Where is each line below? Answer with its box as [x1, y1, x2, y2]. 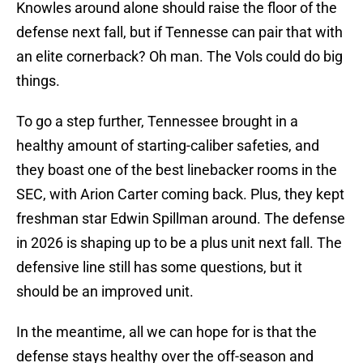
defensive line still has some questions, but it [16, 258, 302, 276]
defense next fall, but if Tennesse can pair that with [16, 23, 343, 41]
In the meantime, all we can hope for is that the [16, 323, 317, 341]
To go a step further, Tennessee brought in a [16, 113, 298, 130]
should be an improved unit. [16, 283, 194, 301]
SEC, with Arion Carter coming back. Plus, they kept [16, 186, 344, 203]
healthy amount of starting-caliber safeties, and [16, 137, 319, 155]
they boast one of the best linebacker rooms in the [16, 161, 337, 179]
